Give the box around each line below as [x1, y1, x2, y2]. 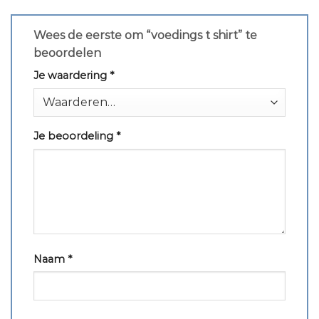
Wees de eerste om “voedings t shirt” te [33, 28, 257, 43]
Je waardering [33, 69, 110, 83]
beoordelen [33, 46, 104, 61]
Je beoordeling [33, 129, 116, 142]
